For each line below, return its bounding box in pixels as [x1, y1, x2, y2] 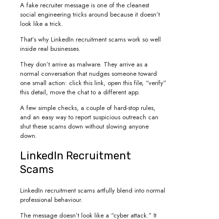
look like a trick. [20, 19, 63, 29]
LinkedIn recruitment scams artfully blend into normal [20, 185, 165, 195]
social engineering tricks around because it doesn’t [20, 10, 160, 20]
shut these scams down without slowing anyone [20, 122, 149, 131]
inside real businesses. [20, 44, 83, 54]
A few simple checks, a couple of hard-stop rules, [20, 103, 155, 113]
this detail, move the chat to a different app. [20, 88, 140, 97]
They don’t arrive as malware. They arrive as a [20, 60, 148, 69]
